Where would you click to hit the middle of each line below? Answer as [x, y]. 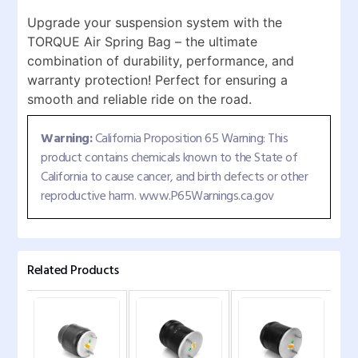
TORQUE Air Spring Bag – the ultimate [142, 42]
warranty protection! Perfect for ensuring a [157, 80]
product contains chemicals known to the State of [169, 158]
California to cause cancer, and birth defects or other [174, 177]
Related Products [73, 270]
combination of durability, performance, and [161, 61]
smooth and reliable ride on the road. [139, 99]
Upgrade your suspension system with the [155, 23]
